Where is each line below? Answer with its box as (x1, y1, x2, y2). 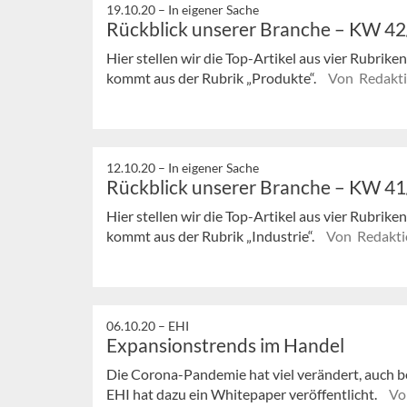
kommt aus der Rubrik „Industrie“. (106, 227, 317, 245)
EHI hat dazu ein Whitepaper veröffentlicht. (106, 384, 380, 402)
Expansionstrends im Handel (106, 333, 344, 356)
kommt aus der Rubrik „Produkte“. (106, 69, 319, 87)
